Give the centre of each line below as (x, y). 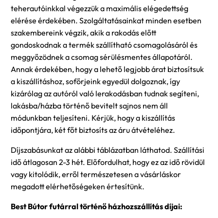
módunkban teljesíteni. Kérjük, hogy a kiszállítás (93, 118)
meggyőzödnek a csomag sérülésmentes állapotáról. (102, 57)
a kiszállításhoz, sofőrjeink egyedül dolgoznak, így (95, 81)
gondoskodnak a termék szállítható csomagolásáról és (104, 45)
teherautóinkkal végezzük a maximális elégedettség (100, 8)
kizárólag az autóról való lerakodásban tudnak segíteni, (105, 93)
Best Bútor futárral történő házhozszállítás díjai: (97, 206)
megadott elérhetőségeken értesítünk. (78, 186)
